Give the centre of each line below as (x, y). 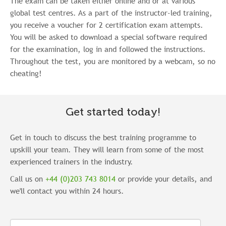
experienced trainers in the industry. (72, 161)
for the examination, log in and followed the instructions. (108, 49)
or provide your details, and (164, 178)
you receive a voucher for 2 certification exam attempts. (107, 24)
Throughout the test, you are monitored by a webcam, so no (113, 61)
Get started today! (113, 111)
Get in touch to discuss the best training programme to (103, 137)
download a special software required (144, 37)
